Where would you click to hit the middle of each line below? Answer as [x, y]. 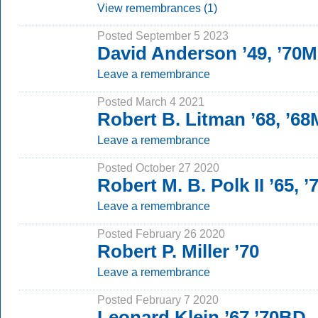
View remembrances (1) [157, 8]
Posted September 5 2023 [163, 35]
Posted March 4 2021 [151, 102]
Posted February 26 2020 [161, 234]
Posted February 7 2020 [158, 300]
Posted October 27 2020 [158, 168]
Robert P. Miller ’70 [178, 251]
